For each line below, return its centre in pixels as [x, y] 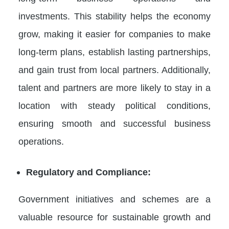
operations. [41, 141]
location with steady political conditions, [114, 105]
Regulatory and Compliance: [88, 172]
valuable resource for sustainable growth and [114, 217]
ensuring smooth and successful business [114, 123]
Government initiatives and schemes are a [114, 199]
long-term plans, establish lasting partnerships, [114, 52]
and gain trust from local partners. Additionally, [114, 70]
